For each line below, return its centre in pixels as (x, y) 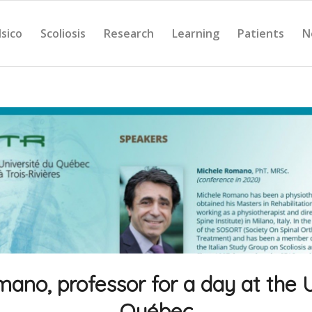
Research (129, 33)
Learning (196, 33)
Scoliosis (63, 33)
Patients (261, 33)
